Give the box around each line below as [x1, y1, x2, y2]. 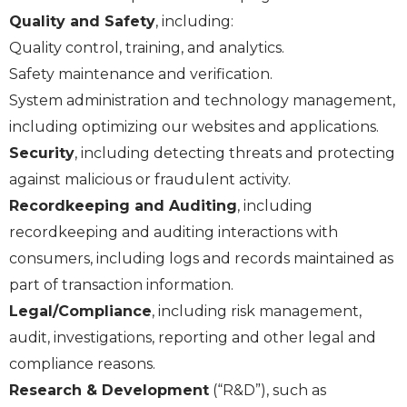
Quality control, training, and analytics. [9, 39, 284, 57]
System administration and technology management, [9, 92, 395, 110]
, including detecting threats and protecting [74, 144, 395, 163]
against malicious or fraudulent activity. [9, 171, 291, 189]
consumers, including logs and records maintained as [9, 250, 393, 268]
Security [9, 144, 74, 163]
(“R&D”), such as [209, 382, 326, 400]
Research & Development [9, 382, 209, 400]
